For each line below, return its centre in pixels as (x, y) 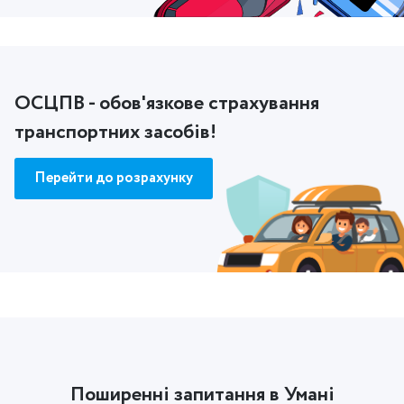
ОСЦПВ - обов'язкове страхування (167, 104)
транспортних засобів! (115, 133)
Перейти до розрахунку (114, 178)
